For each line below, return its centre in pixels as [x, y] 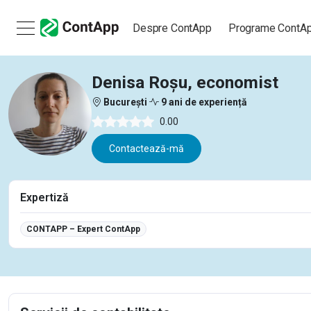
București [125, 102]
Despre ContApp [172, 28]
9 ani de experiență [203, 102]
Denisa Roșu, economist [185, 82]
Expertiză [44, 197]
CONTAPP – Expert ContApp [83, 229]
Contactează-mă [146, 149]
